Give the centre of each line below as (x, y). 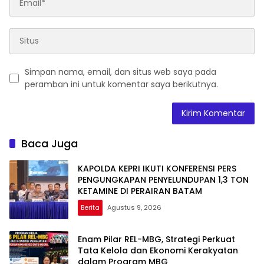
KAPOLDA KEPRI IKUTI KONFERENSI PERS (157, 169)
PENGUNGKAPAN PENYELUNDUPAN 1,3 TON (163, 180)
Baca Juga (49, 143)
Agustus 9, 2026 (134, 208)
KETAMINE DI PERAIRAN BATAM (140, 191)
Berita (90, 208)
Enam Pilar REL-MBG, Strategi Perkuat (156, 240)
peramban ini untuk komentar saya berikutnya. (121, 84)
